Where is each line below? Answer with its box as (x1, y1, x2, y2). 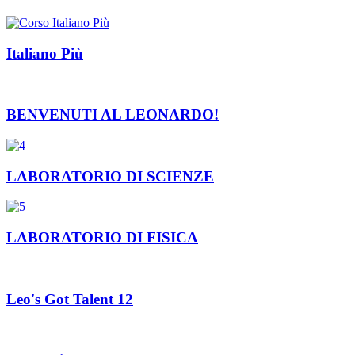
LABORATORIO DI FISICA (6, 229, 198, 246)
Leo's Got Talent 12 (6, 290, 133, 307)
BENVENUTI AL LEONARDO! (6, 106, 219, 124)
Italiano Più (6, 44, 83, 62)
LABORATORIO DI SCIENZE (6, 167, 214, 185)
